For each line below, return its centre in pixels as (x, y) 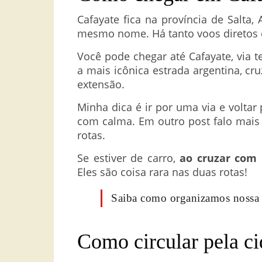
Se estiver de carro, (129, 158)
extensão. (101, 85)
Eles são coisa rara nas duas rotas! (162, 172)
